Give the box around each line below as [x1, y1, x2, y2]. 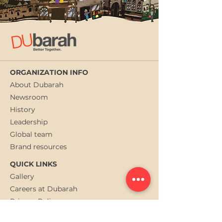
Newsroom [10, 93, 48, 102]
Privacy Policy [10, 197, 59, 206]
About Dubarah [10, 80, 63, 89]
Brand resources [10, 142, 67, 151]
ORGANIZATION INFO [10, 68, 88, 77]
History [10, 105, 35, 114]
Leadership [10, 117, 48, 126]
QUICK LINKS [10, 160, 57, 168]
